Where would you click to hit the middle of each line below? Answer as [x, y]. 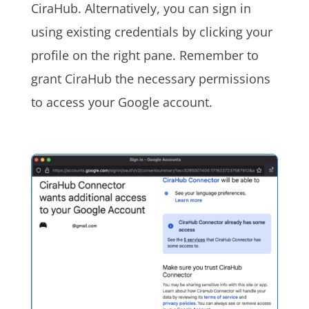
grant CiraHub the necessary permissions [150, 79]
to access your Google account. [121, 102]
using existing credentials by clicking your [151, 32]
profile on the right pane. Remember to [144, 56]
